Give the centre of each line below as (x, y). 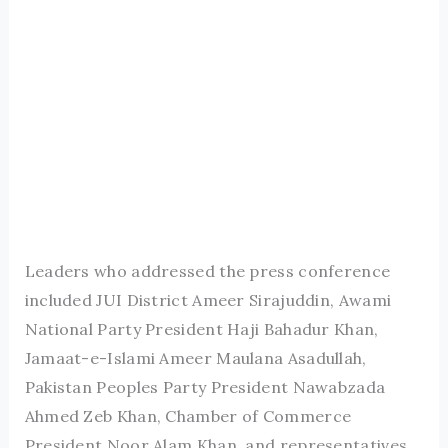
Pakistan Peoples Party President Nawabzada (205, 387)
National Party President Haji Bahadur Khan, (201, 329)
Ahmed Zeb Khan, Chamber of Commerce (188, 416)
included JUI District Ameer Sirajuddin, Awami (208, 300)
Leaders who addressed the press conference (207, 271)
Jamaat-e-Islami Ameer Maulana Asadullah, (195, 358)
